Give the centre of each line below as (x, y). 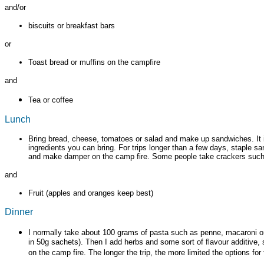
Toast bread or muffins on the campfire (94, 62)
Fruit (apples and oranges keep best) (91, 193)
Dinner (19, 212)
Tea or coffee (51, 100)
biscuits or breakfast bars (72, 25)
